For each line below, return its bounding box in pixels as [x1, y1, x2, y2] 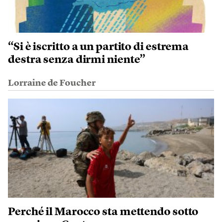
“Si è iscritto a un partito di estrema [8, 42, 189, 53]
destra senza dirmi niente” [8, 55, 146, 66]
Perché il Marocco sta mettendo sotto [8, 207, 199, 218]
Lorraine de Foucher [8, 79, 96, 88]
